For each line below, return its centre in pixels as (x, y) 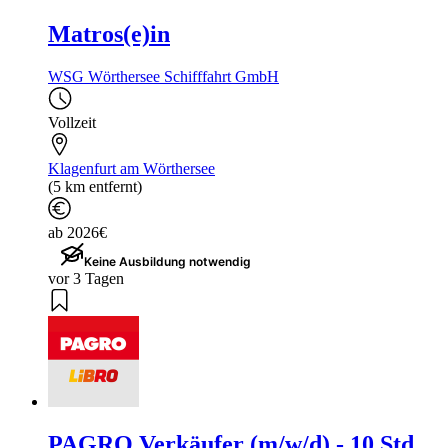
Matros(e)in (109, 34)
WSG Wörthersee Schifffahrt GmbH (163, 77)
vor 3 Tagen (86, 279)
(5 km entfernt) (95, 187)
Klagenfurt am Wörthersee (131, 169)
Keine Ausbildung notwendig (167, 262)
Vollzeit (72, 123)
